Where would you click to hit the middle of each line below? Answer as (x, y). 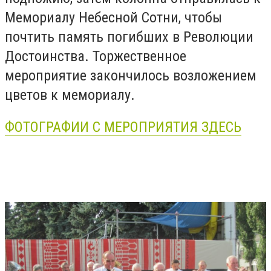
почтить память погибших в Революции (129, 37)
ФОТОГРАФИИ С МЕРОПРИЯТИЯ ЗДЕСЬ (123, 127)
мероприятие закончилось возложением (131, 75)
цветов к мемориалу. (70, 95)
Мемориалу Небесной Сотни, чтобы (113, 17)
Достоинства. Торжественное (96, 56)
